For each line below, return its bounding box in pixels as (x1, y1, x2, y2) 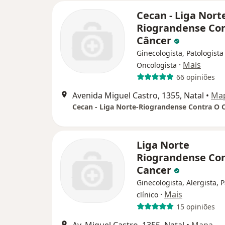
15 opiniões (176, 201, 215, 211)
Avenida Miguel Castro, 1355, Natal (72, 90, 204, 101)
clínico (137, 190, 158, 199)
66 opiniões (176, 72, 215, 82)
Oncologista (137, 60, 177, 70)
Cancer (137, 163, 174, 177)
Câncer (137, 34, 174, 47)
